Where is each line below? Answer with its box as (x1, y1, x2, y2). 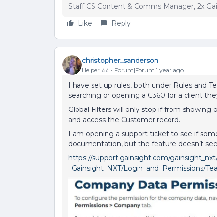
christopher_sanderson (82, 56, 158, 65)
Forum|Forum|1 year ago (114, 66, 184, 74)
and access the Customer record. (68, 115, 180, 124)
